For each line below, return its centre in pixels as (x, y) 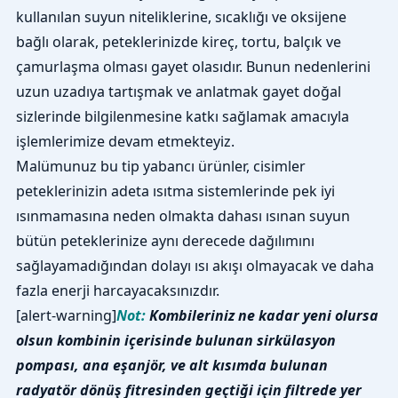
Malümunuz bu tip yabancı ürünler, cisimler (160, 167)
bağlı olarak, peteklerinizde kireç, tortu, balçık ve (178, 42)
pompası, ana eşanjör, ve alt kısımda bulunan (171, 366)
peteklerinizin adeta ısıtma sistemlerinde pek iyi (175, 191)
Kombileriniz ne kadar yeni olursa (263, 316)
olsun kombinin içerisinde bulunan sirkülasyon (175, 341)
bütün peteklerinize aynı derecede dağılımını (165, 241)
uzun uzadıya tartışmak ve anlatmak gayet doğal (178, 92)
